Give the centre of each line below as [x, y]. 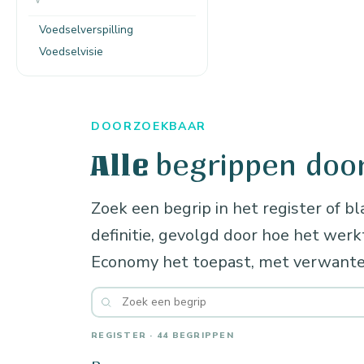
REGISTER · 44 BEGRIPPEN [162, 335]
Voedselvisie [71, 51]
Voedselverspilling [86, 29]
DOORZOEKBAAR [149, 126]
